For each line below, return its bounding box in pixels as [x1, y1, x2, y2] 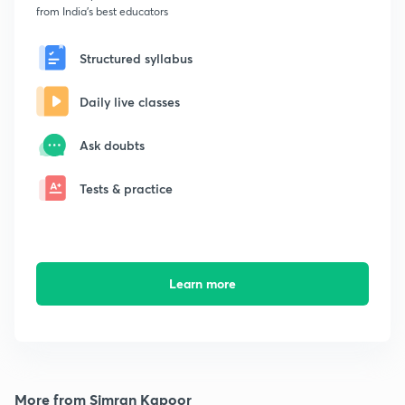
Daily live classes [80, 92, 180, 110]
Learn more [168, 275, 236, 293]
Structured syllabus [80, 49, 193, 67]
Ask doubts [80, 136, 145, 154]
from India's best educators [36, 5, 168, 19]
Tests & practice [80, 179, 173, 197]
